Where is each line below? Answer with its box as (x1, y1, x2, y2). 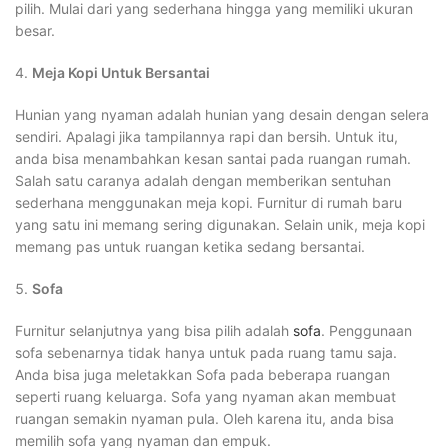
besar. (15, 22, 55, 39)
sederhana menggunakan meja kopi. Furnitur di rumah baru (15, 194, 402, 211)
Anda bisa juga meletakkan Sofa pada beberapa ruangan (15, 366, 390, 383)
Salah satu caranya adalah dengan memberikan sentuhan (15, 172, 391, 189)
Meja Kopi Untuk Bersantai (32, 64, 210, 81)
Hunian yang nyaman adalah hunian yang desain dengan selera (15, 106, 429, 123)
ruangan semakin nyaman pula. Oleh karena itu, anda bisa (15, 410, 394, 427)
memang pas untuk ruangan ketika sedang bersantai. (15, 238, 365, 255)
